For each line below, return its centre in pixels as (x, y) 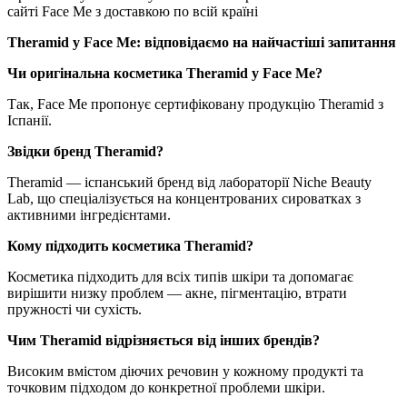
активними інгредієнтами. (89, 214)
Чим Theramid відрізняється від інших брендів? (165, 340)
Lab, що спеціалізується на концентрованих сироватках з (184, 198)
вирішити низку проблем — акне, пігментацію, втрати (179, 293)
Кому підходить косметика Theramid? (130, 245)
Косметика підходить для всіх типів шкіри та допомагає (180, 276)
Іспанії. (30, 120)
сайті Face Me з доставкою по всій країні (134, 11)
